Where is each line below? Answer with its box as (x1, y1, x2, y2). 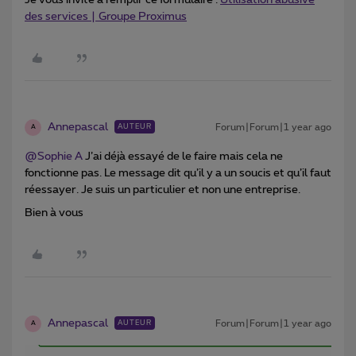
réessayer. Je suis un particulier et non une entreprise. (25, 184, 300, 195)
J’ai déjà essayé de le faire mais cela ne (83, 150, 283, 162)
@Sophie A (25, 150, 83, 162)
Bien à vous (25, 207, 83, 219)
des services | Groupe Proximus (25, 10, 187, 22)
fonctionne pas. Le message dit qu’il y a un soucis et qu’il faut (25, 167, 331, 179)
